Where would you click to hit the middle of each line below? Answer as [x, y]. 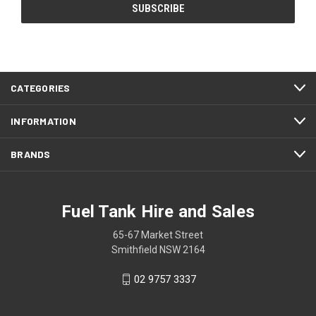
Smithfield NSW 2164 [158, 250]
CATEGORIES [41, 88]
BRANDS [31, 154]
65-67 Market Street [158, 235]
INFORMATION [43, 121]
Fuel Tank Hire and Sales [158, 212]
